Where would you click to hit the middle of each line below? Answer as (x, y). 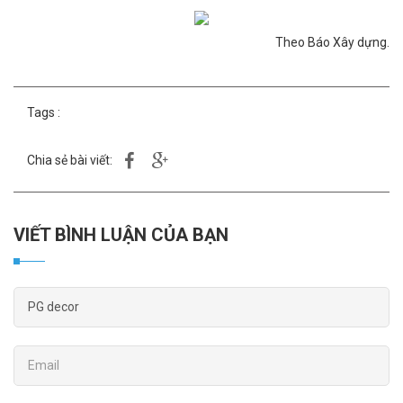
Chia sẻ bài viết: (70, 160)
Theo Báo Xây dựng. (332, 42)
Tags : (44, 112)
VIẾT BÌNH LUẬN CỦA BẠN (127, 234)
